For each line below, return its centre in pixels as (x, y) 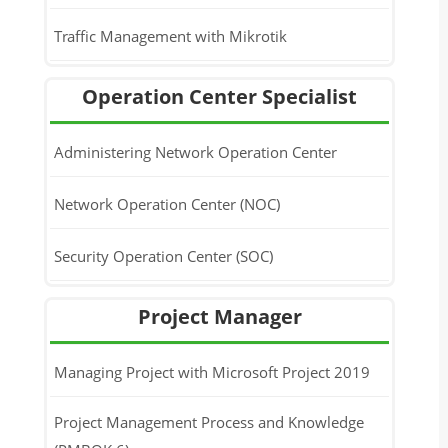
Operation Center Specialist (220, 96)
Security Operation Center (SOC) (163, 255)
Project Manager (219, 316)
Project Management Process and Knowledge (208, 422)
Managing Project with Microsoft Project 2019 (211, 371)
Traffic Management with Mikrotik (170, 35)
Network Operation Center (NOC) (166, 203)
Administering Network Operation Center (195, 151)
